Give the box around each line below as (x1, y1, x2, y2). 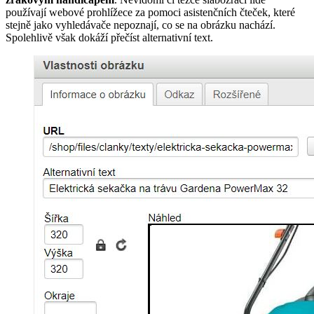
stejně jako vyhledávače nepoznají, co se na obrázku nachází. (6, 19, 275, 32)
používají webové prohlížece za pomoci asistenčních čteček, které (6, 6, 295, 19)
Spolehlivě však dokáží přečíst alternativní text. (6, 32, 213, 44)
